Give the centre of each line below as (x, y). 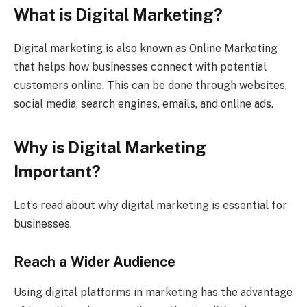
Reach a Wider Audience (95, 262)
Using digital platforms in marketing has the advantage (153, 292)
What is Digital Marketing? (118, 15)
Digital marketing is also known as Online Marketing (146, 49)
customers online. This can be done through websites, (150, 86)
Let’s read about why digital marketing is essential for (150, 205)
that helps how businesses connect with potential (140, 67)
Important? (57, 171)
